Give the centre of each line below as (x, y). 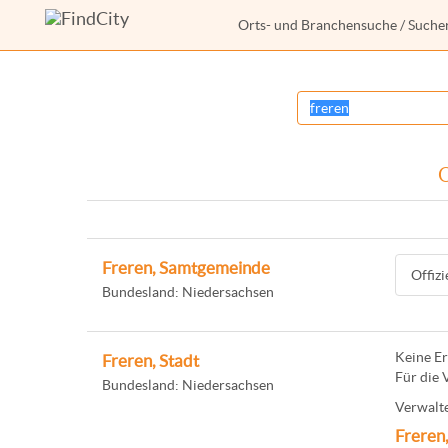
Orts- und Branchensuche (317, 25)
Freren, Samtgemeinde (186, 268)
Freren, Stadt (150, 361)
